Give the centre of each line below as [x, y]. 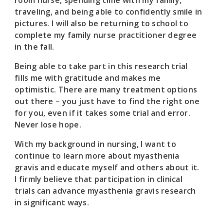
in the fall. [35, 46]
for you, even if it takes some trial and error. [103, 113]
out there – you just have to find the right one [107, 101]
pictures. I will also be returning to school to [102, 23]
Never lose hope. [48, 124]
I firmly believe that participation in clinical [99, 179]
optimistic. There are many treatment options [106, 89]
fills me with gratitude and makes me [88, 78]
